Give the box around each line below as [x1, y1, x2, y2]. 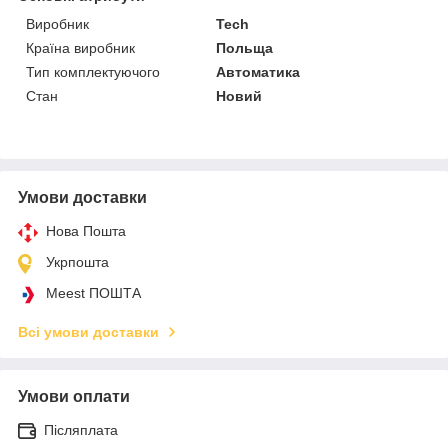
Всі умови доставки [18, 323, 159, 340]
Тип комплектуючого [26, 63, 160, 80]
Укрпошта [46, 253, 109, 270]
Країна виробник [26, 39, 135, 56]
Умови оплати [18, 387, 130, 405]
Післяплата [44, 421, 118, 438]
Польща [216, 39, 274, 56]
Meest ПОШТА [46, 284, 141, 301]
